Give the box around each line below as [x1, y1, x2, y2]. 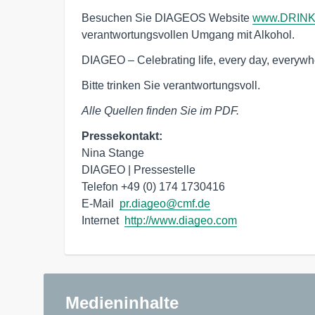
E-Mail [82, 197, 120, 210]
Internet [82, 214, 124, 226]
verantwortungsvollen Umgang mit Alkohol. [82, 28, 295, 41]
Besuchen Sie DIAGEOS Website [82, 11, 252, 24]
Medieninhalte [65, 292, 179, 312]
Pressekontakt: [82, 129, 162, 142]
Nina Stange [82, 146, 144, 159]
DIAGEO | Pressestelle [82, 163, 195, 176]
